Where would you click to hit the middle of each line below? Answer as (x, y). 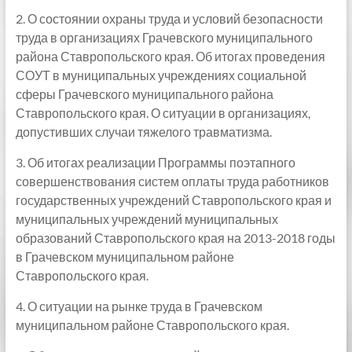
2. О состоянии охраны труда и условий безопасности (169, 18)
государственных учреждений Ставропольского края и (173, 200)
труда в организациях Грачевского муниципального (164, 37)
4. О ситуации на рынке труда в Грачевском (139, 306)
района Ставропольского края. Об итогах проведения (170, 56)
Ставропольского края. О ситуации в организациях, (163, 113)
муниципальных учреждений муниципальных (147, 219)
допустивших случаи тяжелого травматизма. (143, 132)
